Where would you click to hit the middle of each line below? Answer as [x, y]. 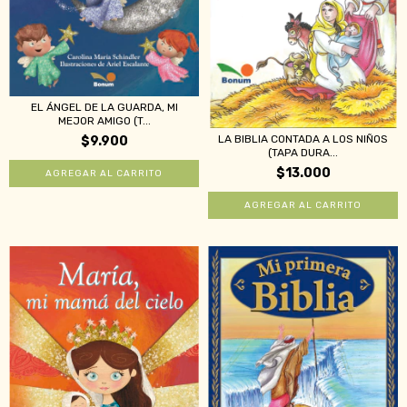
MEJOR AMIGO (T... [104, 121]
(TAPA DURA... [303, 153]
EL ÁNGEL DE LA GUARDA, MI [104, 108]
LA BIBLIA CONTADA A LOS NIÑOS [303, 139]
